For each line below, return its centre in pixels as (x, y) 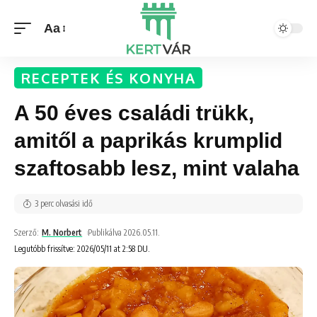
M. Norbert (62, 232)
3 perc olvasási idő (64, 203)
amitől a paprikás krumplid (148, 140)
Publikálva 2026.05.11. (124, 232)
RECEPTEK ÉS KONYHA (109, 78)
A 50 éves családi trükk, (134, 113)
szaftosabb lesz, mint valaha (157, 168)
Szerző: (27, 232)
